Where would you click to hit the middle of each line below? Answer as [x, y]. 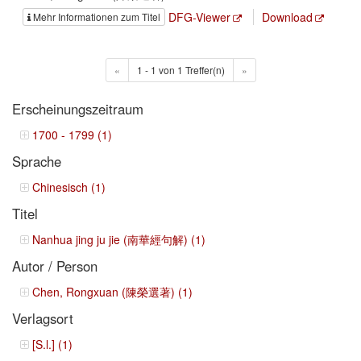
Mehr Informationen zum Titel [97, 16]
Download [287, 17]
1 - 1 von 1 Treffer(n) [180, 69]
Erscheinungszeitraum [78, 108]
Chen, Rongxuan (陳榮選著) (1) [112, 291]
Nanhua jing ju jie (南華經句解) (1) [119, 239]
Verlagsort [43, 318]
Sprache [37, 161]
